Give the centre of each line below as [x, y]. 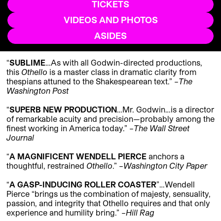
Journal [20, 138]
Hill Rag [140, 213]
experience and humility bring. [61, 213]
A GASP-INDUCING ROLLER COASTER [83, 184]
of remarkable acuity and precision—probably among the [110, 119]
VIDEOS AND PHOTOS [110, 20]
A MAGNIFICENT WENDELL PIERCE [78, 156]
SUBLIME [27, 63]
